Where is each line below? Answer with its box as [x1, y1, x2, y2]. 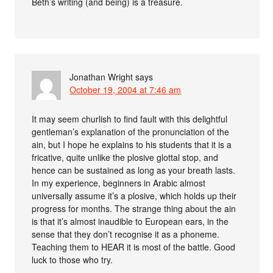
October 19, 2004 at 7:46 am [69, 83, 182, 96]
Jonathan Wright [69, 71, 133, 83]
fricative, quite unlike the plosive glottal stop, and [32, 151, 219, 163]
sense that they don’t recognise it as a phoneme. [32, 228, 220, 240]
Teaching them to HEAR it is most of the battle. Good [32, 241, 236, 253]
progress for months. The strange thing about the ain [32, 202, 236, 214]
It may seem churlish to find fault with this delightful [32, 113, 228, 125]
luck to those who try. [32, 253, 113, 266]
